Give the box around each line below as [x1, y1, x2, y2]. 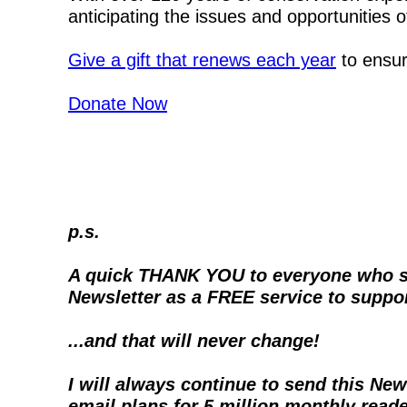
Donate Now [68, 93, 167, 114]
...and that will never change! [68, 330, 320, 351]
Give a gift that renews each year [68, 49, 336, 70]
